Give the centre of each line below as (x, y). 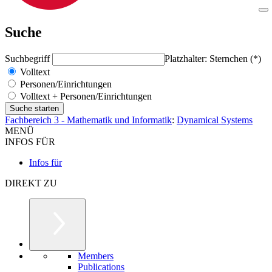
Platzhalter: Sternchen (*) (213, 58)
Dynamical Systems (215, 120)
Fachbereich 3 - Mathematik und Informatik (88, 120)
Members (96, 256)
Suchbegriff (29, 58)
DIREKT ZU (31, 183)
